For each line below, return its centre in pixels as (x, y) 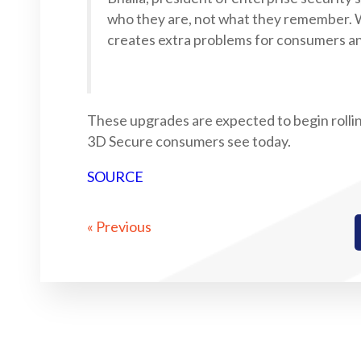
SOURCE (115, 176)
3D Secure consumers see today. (189, 141)
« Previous (119, 226)
